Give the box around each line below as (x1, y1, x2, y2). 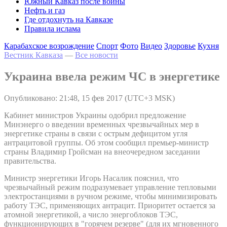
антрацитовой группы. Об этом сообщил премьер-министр (4, 138, 209, 147)
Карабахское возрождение (4, 42, 94, 50)
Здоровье (164, 42, 196, 50)
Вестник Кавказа (4, 51, 63, 59)
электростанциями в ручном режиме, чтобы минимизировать (4, 192, 217, 201)
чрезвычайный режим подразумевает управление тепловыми (4, 182, 216, 192)
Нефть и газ (24, 6, 65, 15)
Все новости (75, 51, 118, 59)
